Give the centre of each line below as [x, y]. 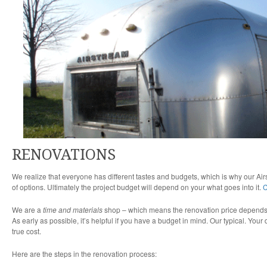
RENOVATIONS [64, 155]
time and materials [73, 209]
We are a [27, 209]
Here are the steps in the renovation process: [84, 254]
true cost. [27, 231]
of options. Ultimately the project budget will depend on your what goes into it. [137, 187]
